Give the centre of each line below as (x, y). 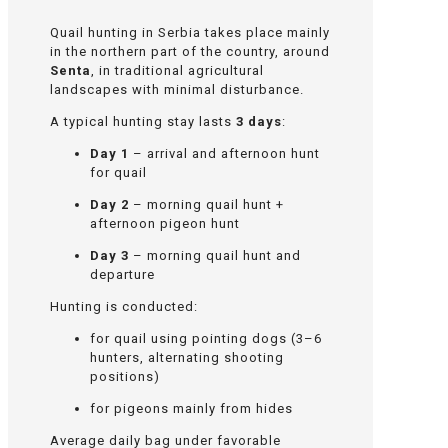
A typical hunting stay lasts (142, 121)
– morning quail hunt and (214, 255)
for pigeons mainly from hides (191, 408)
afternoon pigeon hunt (164, 223)
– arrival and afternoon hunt (224, 153)
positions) (124, 376)
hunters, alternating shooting (186, 357)
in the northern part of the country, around (189, 51)
